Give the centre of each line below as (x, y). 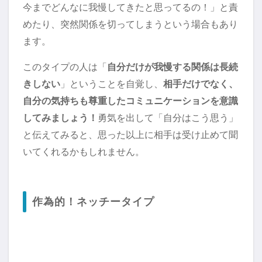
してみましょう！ (60, 118)
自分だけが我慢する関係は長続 (173, 67)
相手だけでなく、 (201, 84)
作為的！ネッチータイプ (93, 202)
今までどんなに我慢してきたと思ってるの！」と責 (130, 7)
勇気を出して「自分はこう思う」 (168, 118)
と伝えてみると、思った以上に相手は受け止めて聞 (130, 135)
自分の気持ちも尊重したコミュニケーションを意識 (130, 101)
